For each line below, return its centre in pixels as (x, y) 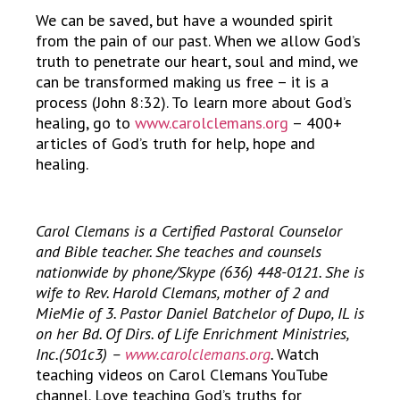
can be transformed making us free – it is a (182, 82)
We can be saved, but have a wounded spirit (184, 21)
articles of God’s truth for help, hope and (175, 144)
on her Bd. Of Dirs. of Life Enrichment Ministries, (192, 334)
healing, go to (85, 123)
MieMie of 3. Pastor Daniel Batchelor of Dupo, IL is (200, 313)
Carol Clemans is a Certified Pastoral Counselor (189, 231)
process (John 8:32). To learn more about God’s (194, 103)
